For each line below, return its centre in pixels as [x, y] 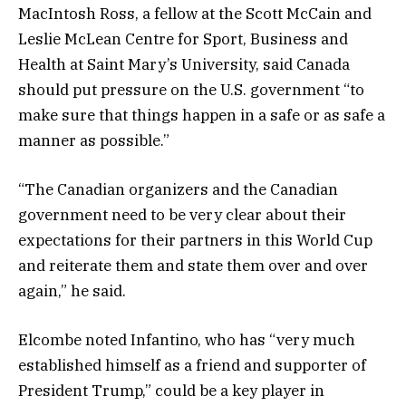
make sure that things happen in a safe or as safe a [202, 116]
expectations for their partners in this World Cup [195, 241]
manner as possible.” [94, 141]
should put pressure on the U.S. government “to [191, 90]
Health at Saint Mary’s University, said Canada [184, 65]
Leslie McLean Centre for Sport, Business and [183, 39]
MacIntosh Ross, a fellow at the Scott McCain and [195, 14]
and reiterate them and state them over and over [193, 266]
